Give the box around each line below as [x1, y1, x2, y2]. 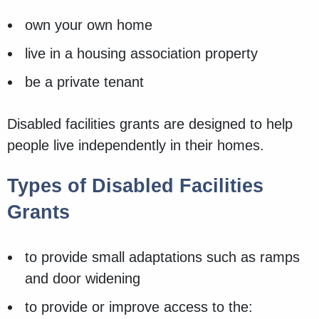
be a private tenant [25, 74, 144, 90]
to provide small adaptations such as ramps [25, 249, 300, 266]
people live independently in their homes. [7, 137, 264, 154]
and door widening [25, 271, 140, 287]
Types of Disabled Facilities [7, 175, 263, 197]
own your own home [25, 17, 157, 33]
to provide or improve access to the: [25, 299, 253, 315]
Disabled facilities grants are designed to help [7, 116, 293, 132]
